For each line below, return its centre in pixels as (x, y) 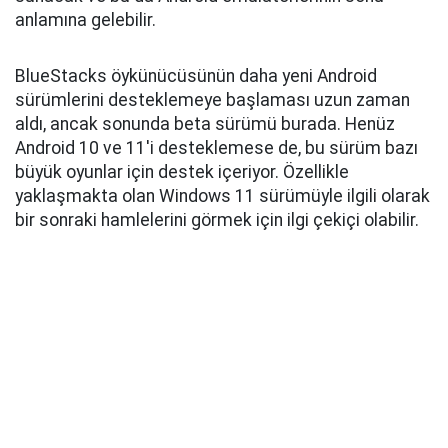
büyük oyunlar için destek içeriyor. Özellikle (182, 172)
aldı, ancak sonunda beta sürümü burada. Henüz (205, 124)
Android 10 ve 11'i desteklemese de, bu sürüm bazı (216, 148)
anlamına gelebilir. (85, 20)
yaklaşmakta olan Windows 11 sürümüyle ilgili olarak (222, 196)
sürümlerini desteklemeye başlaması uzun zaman (212, 100)
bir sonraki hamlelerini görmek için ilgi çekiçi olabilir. (217, 220)
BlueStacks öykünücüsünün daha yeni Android (196, 76)
